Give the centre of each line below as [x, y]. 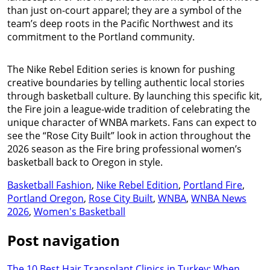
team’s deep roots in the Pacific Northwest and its [120, 23]
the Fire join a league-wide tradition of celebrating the [129, 109]
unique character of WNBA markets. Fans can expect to [132, 122]
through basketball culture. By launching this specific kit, [135, 96]
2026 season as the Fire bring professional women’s [124, 149]
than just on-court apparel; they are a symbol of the [124, 10]
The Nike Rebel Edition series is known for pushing [121, 69]
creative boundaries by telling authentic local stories [126, 82]
